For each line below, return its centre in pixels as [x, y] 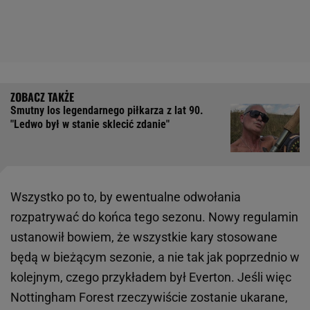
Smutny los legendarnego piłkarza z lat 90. [107, 111]
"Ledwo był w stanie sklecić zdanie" [90, 125]
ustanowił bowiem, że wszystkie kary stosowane [144, 237]
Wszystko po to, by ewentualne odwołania [126, 197]
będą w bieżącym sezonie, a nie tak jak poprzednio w [155, 257]
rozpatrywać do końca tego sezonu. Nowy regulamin [154, 217]
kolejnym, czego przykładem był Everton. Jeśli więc [151, 277]
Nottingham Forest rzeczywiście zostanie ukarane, [149, 298]
